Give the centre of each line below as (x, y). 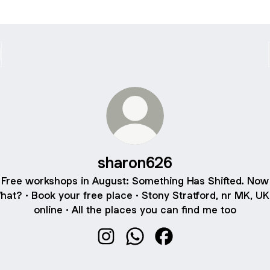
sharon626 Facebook (212, 250)
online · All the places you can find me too (135, 210)
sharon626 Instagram (154, 250)
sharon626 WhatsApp (184, 250)
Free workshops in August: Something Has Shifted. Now (135, 181)
